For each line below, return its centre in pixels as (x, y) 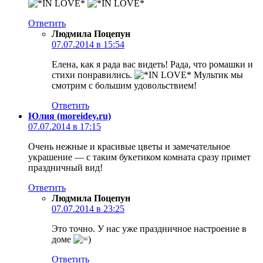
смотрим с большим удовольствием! (124, 85)
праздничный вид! (65, 167)
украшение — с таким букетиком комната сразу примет (139, 157)
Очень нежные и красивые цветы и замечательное (129, 146)
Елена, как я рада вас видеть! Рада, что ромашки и (152, 64)
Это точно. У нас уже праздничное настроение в (149, 228)
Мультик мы (217, 75)
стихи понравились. (93, 75)
